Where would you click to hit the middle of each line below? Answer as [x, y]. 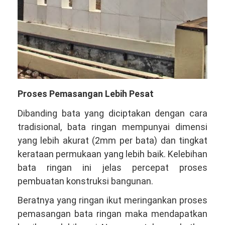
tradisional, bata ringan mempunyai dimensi [113, 127]
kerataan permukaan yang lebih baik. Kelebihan [113, 154]
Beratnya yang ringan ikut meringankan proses [113, 200]
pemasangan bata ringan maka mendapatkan [113, 214]
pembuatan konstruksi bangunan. [85, 181]
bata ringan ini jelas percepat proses [113, 167]
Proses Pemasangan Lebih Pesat [86, 94]
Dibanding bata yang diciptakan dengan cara [113, 113]
